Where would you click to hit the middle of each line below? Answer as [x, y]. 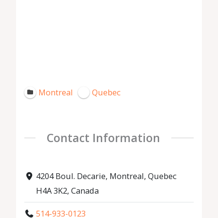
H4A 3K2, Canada [67, 191]
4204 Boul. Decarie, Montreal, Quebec [106, 176]
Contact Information [103, 138]
